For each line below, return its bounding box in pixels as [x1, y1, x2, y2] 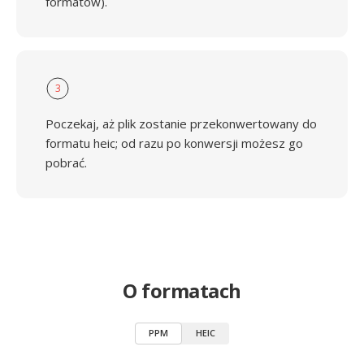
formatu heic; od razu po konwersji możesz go [45, 135, 303, 151]
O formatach [123, 277, 241, 304]
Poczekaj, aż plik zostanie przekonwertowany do [45, 115, 317, 132]
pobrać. [45, 154, 87, 171]
